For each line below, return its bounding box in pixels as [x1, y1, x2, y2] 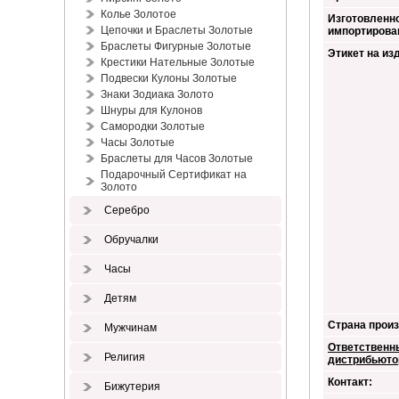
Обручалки [102, 233, 159, 246]
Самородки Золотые [101, 120, 205, 133]
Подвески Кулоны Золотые [101, 72, 237, 85]
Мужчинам [102, 322, 157, 334]
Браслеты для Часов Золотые [101, 152, 253, 165]
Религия [102, 351, 145, 363]
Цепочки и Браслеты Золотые [101, 24, 253, 37]
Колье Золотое [101, 8, 176, 20]
